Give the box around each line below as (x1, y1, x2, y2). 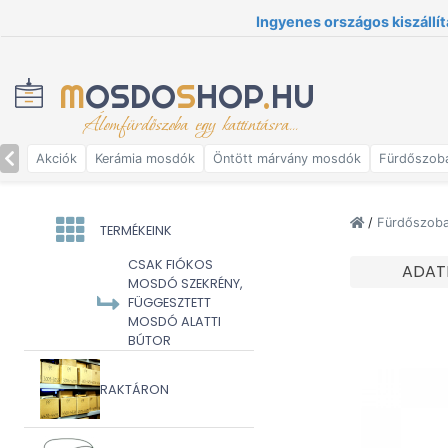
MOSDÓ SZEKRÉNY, (128, 275, 243, 292)
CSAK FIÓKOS (128, 256, 213, 273)
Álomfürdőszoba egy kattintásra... (84, 111, 298, 139)
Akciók (36, 151, 77, 166)
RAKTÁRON (100, 380, 169, 398)
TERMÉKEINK (100, 221, 172, 239)
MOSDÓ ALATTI (128, 313, 221, 330)
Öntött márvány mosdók (213, 151, 361, 166)
